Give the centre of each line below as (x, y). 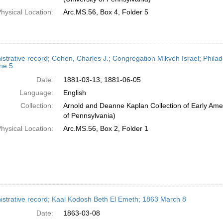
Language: (36, 93)
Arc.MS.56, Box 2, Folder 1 (106, 128)
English (74, 93)
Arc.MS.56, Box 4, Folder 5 (106, 12)
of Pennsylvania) (89, 115)
